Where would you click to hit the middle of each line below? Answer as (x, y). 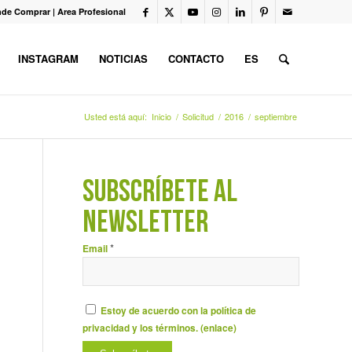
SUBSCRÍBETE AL (160, 194)
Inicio (161, 116)
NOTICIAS (123, 59)
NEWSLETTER (146, 224)
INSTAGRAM (48, 59)
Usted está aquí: (115, 116)
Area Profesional (92, 11)
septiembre (276, 116)
